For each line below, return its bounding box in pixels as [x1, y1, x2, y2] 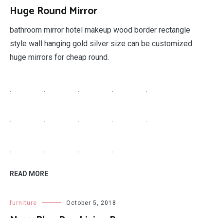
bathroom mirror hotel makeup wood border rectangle [10, 25, 190, 35]
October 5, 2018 [66, 200, 116, 206]
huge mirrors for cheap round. [10, 53, 109, 62]
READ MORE [10, 170, 48, 178]
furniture [10, 200, 37, 206]
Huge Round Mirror [10, 3, 97, 19]
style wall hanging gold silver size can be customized [10, 39, 192, 48]
